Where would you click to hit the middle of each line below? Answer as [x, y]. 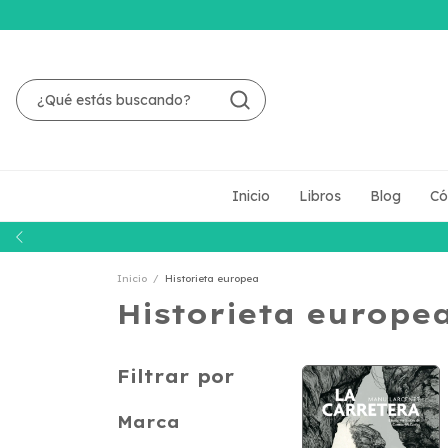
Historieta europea [212, 278]
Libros [319, 196]
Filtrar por [176, 376]
